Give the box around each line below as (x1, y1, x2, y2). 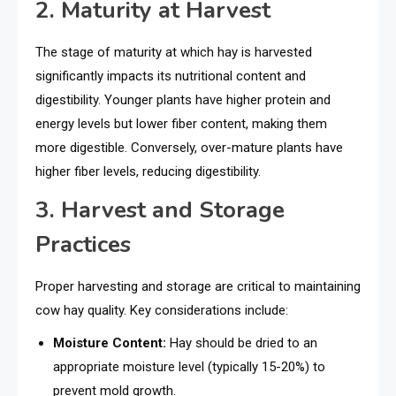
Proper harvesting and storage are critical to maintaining (35, 278, 361, 294)
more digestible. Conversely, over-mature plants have (35, 139, 343, 156)
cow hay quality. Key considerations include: (35, 301, 288, 318)
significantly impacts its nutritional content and (35, 67, 306, 84)
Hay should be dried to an (166, 334, 317, 351)
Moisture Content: (53, 334, 166, 351)
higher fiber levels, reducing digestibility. (35, 163, 261, 179)
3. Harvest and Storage (35, 194, 285, 225)
